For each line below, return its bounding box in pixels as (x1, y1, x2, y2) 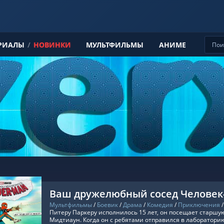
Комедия (147, 200, 173, 209)
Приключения (178, 200, 220, 209)
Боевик (97, 200, 118, 209)
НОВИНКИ (33, 39, 71, 49)
